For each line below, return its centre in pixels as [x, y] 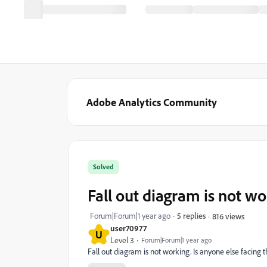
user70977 [128, 228]
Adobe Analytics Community [152, 102]
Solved [103, 167]
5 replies [191, 215]
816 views [228, 216]
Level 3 [122, 240]
